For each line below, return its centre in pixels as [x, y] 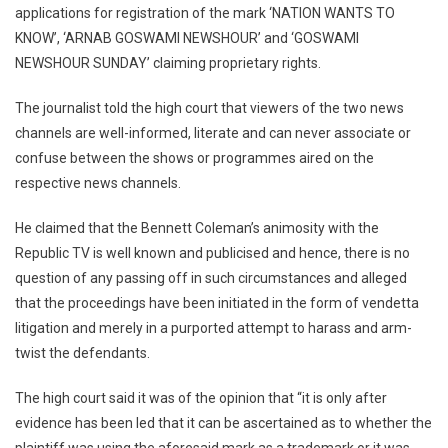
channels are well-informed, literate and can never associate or [213, 132]
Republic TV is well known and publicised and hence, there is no [212, 252]
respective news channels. [98, 182]
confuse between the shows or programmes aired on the [194, 157]
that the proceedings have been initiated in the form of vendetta [217, 302]
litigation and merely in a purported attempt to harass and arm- [213, 327]
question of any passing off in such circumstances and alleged [211, 277]
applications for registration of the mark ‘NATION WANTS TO [205, 12]
